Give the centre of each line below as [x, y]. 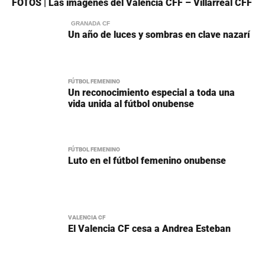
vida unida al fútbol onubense [131, 104]
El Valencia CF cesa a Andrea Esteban [149, 228]
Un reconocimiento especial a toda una [151, 92]
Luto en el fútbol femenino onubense [147, 160]
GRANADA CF [91, 23]
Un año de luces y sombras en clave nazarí [159, 34]
